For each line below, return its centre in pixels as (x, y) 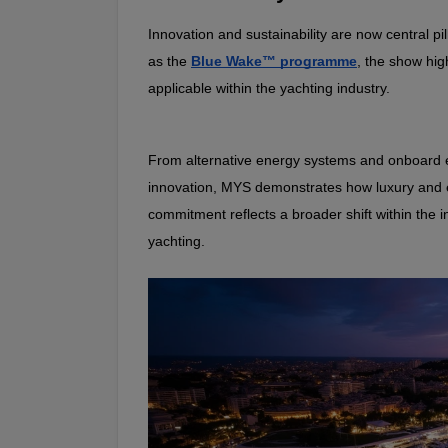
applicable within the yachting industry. (269, 87)
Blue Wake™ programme (274, 60)
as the (169, 60)
